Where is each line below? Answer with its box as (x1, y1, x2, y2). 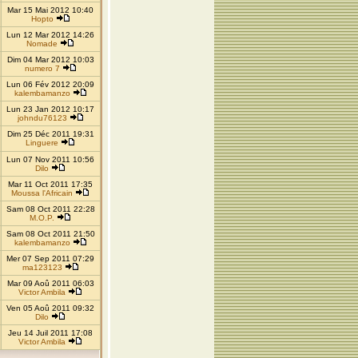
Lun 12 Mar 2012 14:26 (6, 30, 94, 39)
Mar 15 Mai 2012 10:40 (7, 6, 93, 14)
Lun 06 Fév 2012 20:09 (6, 80, 94, 89)
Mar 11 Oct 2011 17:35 (8, 180, 93, 189)
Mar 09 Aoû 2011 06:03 (6, 279, 94, 288)
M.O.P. (30, 213, 54, 222)
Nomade (26, 39, 58, 48)
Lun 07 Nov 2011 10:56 (6, 155, 94, 164)
